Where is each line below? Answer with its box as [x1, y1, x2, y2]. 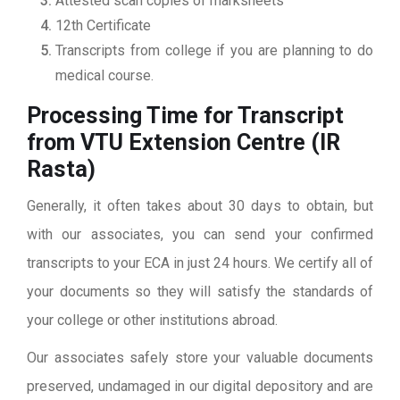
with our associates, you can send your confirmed [27, 226, 373, 244]
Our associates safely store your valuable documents [27, 349, 373, 367]
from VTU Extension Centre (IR [27, 129, 340, 156]
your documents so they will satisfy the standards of [27, 283, 373, 301]
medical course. [55, 67, 154, 85]
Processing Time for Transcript [27, 103, 344, 129]
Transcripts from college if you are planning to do [55, 42, 373, 60]
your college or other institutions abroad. [27, 312, 278, 329]
